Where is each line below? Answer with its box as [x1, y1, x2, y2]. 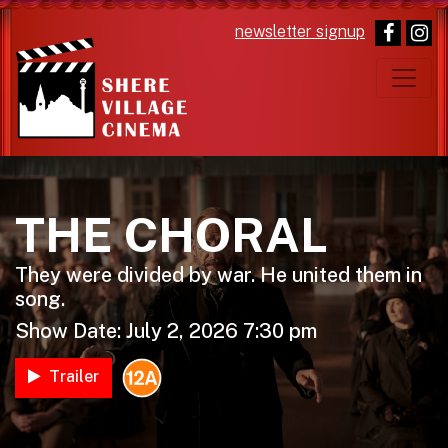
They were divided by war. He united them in [15, 263, 422, 287]
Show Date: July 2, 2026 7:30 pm [15, 319, 317, 343]
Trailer [49, 367, 99, 386]
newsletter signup [235, 22, 365, 41]
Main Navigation [15, 76, 255, 114]
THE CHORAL [15, 206, 328, 263]
